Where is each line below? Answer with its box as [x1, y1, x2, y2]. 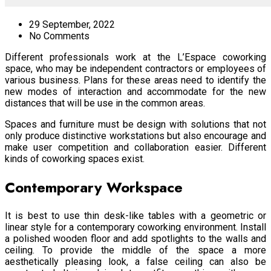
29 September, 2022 [29, 18, 115, 30]
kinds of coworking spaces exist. [5, 152, 145, 165]
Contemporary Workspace [5, 176, 183, 198]
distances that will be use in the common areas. [5, 97, 205, 109]
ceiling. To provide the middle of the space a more [5, 244, 266, 256]
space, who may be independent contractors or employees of [5, 62, 266, 74]
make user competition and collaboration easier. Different [5, 141, 266, 153]
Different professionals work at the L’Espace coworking [5, 51, 266, 63]
